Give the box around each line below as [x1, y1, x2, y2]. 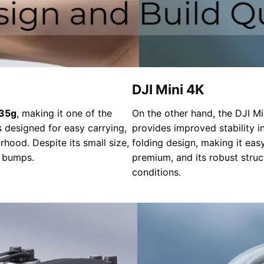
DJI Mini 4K [132, 81, 204, 97]
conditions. [132, 166, 181, 178]
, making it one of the [16, 107, 112, 119]
